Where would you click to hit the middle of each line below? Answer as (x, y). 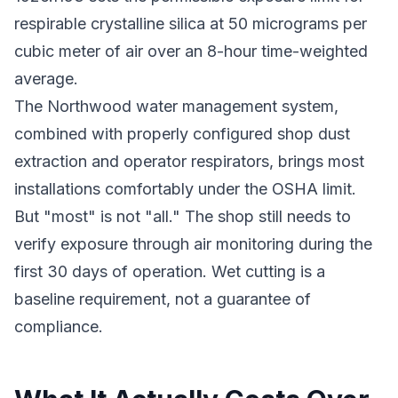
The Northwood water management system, (176, 106)
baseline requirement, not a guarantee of (163, 299)
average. (46, 79)
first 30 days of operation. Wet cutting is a (170, 271)
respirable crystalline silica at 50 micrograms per (191, 24)
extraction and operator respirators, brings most (189, 161)
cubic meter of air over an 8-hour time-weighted (191, 51)
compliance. (59, 326)
